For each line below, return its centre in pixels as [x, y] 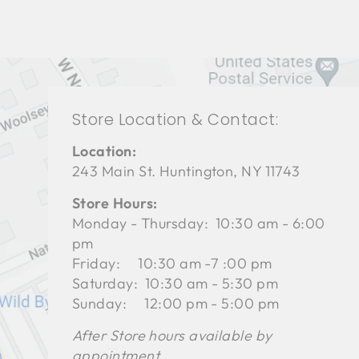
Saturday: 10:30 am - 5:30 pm [175, 284]
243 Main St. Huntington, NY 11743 [186, 171]
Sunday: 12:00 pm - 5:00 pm [176, 304]
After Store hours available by [172, 336]
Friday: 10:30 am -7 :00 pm [172, 264]
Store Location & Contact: [175, 120]
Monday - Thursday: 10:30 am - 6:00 [199, 224]
